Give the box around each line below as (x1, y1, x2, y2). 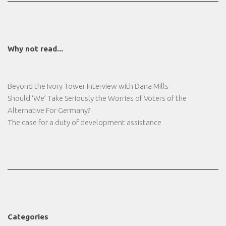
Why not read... (8, 44, 63, 53)
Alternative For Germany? (8, 106, 90, 115)
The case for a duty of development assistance (8, 118, 161, 127)
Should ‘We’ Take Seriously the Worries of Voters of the (8, 94, 187, 103)
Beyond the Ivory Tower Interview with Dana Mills (8, 82, 168, 91)
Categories (8, 212, 48, 221)
